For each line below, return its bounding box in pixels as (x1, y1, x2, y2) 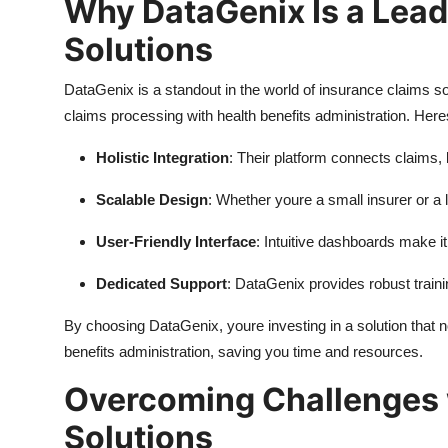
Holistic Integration (96, 148, 229, 166)
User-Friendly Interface (96, 232, 256, 250)
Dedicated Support (96, 274, 227, 292)
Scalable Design (96, 190, 208, 208)
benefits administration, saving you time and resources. (64, 342, 423, 360)
